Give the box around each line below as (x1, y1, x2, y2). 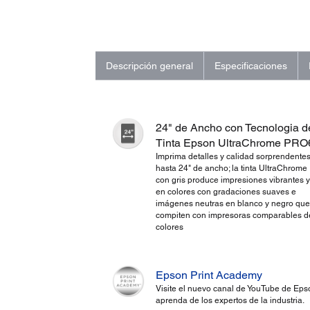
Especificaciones (214, 60, 287, 72)
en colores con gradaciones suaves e (156, 187, 296, 197)
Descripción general (105, 60, 193, 72)
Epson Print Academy (156, 268, 262, 282)
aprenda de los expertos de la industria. (156, 295, 304, 305)
